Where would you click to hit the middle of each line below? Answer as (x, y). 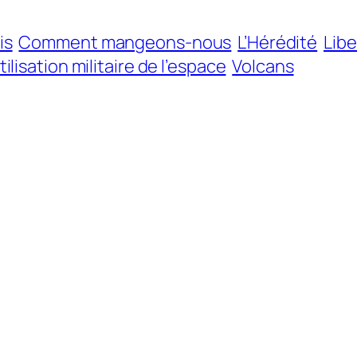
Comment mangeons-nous (125, 43)
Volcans (263, 67)
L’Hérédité (278, 43)
